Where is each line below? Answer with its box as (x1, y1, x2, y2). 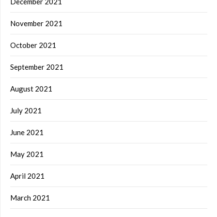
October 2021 (10, 41, 56, 50)
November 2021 (10, 19, 62, 28)
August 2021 (10, 84, 52, 93)
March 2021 (10, 193, 50, 202)
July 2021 (10, 106, 42, 115)
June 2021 (10, 128, 44, 137)
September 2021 (10, 62, 63, 72)
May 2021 (10, 150, 44, 159)
